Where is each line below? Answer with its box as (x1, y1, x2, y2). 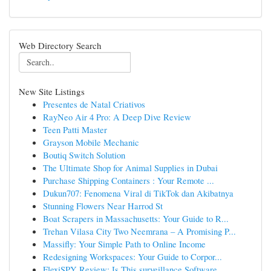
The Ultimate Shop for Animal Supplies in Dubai (43, 162, 218, 174)
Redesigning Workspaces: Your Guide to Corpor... (43, 250, 222, 263)
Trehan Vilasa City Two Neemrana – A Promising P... (43, 225, 236, 237)
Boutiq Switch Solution (43, 149, 125, 161)
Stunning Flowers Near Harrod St (43, 200, 163, 212)
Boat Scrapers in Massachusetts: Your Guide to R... (43, 212, 229, 224)
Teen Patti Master (43, 123, 107, 135)
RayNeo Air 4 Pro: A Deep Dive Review (43, 111, 191, 123)
